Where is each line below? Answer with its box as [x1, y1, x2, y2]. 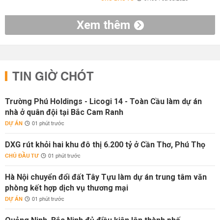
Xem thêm [76, 18, 130, 32]
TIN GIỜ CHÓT [12, 66, 94, 88]
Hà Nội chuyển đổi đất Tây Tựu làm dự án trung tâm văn [5, 172, 207, 182]
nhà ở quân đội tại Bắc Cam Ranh [5, 108, 123, 117]
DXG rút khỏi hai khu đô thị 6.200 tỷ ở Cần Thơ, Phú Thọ [5, 140, 205, 149]
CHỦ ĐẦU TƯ [5, 151, 39, 161]
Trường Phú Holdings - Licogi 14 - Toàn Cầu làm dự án [5, 97, 202, 106]
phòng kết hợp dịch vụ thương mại [5, 183, 128, 192]
